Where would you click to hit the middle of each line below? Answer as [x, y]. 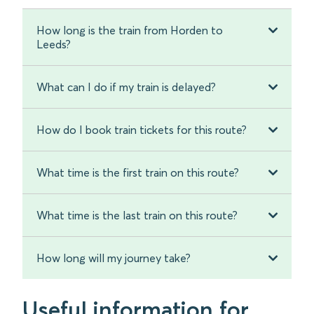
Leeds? [54, 45]
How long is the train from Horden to [130, 30]
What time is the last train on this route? [137, 216]
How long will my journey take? [114, 258]
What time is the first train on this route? [138, 173]
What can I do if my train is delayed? [126, 87]
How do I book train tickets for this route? [142, 130]
